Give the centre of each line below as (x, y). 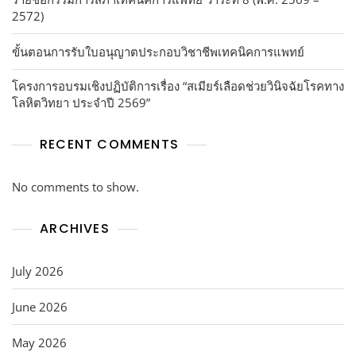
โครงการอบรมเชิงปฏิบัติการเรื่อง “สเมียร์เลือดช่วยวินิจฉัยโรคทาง (178, 85)
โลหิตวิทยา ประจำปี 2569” (81, 102)
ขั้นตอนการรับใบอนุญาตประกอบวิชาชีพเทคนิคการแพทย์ (158, 51)
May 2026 (39, 342)
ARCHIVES (75, 228)
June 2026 (40, 306)
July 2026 (38, 271)
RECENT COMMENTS (109, 144)
